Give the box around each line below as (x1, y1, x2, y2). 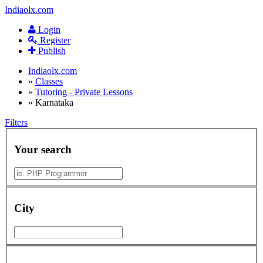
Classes (35, 76, 63, 86)
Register (38, 35, 70, 45)
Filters (5, 117, 28, 127)
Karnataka (35, 97, 73, 107)
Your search (14, 143, 72, 156)
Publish (38, 46, 66, 56)
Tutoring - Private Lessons (35, 87, 133, 97)
